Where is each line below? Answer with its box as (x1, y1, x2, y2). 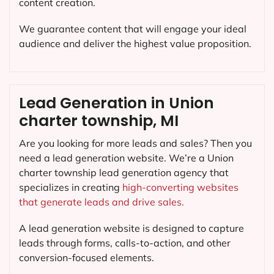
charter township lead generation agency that (19, 166, 229, 179)
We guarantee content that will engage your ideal (19, 22, 246, 35)
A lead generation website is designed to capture (19, 222, 244, 235)
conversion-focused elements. (19, 251, 154, 264)
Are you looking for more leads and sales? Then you (19, 137, 252, 150)
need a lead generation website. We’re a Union (19, 152, 234, 165)
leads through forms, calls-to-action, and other (19, 237, 231, 250)
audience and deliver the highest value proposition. (19, 37, 251, 50)
